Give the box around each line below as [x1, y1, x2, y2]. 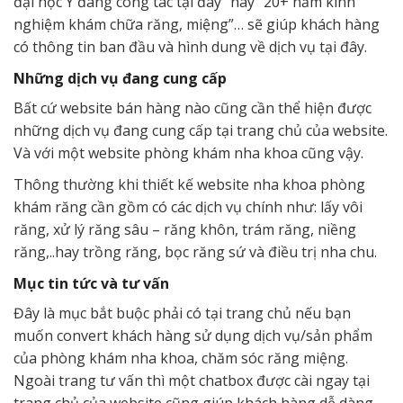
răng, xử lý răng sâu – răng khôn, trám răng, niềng [13, 219, 356, 240]
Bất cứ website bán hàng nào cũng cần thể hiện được [13, 98, 372, 119]
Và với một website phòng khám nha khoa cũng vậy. [13, 143, 363, 164]
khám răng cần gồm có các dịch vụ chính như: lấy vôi [13, 197, 363, 218]
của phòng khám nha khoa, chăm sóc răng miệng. [13, 348, 348, 369]
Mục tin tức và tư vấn [13, 273, 169, 294]
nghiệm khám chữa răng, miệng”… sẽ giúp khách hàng [13, 14, 380, 35]
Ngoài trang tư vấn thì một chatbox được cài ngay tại [13, 371, 370, 391]
